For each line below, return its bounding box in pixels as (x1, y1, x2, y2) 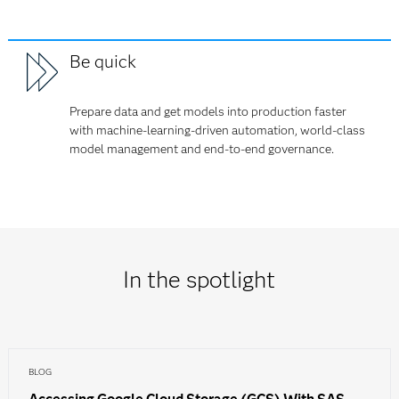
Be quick (69, 51, 137, 73)
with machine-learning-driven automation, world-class (69, 122, 366, 139)
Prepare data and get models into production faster (69, 103, 347, 120)
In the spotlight (123, 265, 276, 295)
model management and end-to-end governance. (69, 141, 335, 158)
